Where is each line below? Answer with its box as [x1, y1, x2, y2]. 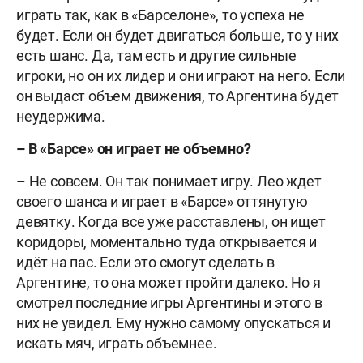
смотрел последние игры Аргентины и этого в [16, 293, 322, 311]
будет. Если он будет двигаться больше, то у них [16, 26, 339, 44]
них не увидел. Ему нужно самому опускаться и [16, 314, 331, 331]
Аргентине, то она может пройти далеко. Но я [16, 273, 321, 291]
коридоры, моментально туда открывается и [16, 233, 317, 250]
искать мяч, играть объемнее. [16, 334, 217, 352]
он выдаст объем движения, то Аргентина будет [16, 87, 340, 105]
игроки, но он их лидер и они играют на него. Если [16, 66, 346, 84]
